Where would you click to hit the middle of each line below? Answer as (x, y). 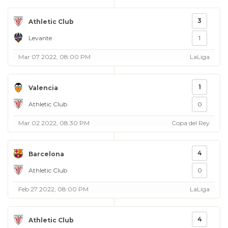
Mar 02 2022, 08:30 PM (54, 123)
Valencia (43, 88)
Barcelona (46, 154)
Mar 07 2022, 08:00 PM (54, 57)
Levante (40, 38)
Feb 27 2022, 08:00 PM (53, 189)
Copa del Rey (191, 123)
